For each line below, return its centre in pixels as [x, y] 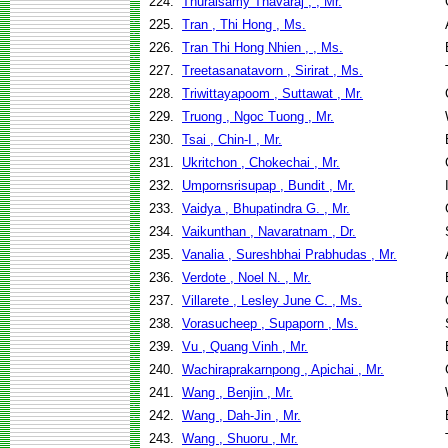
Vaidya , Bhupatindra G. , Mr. [266, 208]
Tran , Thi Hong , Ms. [244, 24]
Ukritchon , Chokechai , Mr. [261, 162]
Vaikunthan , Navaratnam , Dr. [269, 231]
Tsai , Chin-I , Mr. [232, 139]
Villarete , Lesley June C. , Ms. [272, 300]
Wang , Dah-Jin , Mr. [241, 415]
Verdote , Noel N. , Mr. [246, 277]
